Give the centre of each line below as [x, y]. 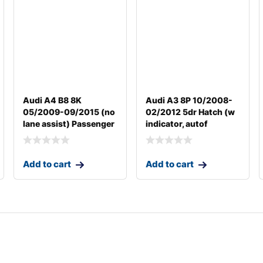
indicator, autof [176, 123]
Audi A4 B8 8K [52, 100]
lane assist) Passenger [68, 123]
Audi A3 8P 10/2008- [189, 100]
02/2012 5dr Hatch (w [190, 112]
